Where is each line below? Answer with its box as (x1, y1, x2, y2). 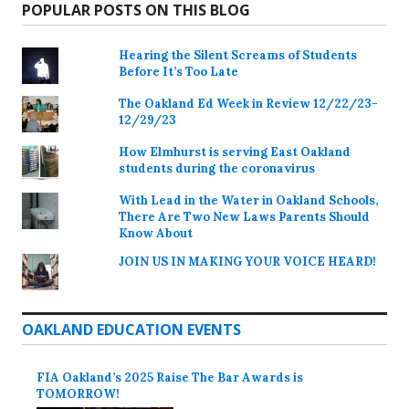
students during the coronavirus (119, 160, 316, 176)
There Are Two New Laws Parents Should (119, 208, 371, 225)
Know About (119, 225, 194, 241)
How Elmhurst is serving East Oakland (119, 143, 351, 160)
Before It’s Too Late (119, 63, 239, 79)
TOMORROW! (37, 385, 121, 402)
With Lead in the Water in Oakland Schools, (119, 192, 379, 208)
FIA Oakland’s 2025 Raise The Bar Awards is (37, 369, 304, 385)
